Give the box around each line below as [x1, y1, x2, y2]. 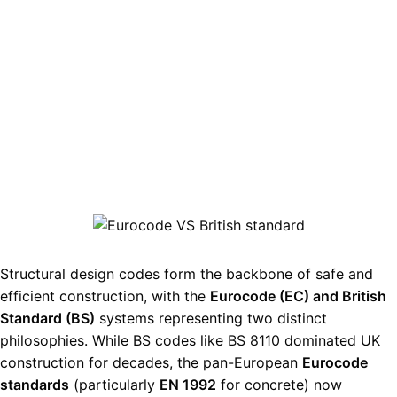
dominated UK [280, 331, 380, 350]
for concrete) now [216, 376, 342, 394]
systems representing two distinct [95, 309, 327, 328]
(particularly [69, 376, 160, 394]
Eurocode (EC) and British [210, 287, 386, 306]
